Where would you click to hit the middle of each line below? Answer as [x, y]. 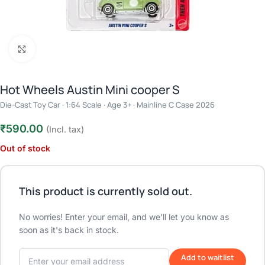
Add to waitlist [208, 257]
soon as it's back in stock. [69, 230]
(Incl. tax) [65, 130]
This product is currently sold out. [106, 191]
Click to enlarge [62, 49]
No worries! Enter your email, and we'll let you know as [124, 217]
